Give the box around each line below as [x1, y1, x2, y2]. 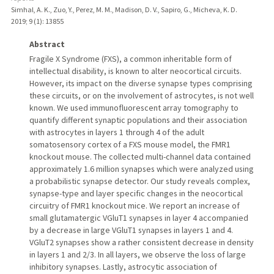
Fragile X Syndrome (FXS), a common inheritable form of [29, 53, 232, 64]
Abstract [29, 38, 65, 50]
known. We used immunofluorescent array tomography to [29, 102, 239, 113]
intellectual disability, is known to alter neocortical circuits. [29, 65, 242, 76]
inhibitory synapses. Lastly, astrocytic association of [29, 261, 217, 272]
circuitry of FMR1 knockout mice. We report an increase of [29, 199, 240, 211]
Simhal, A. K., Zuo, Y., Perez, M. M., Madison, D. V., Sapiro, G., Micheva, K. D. [10, 4, 237, 14]
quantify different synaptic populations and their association [29, 114, 247, 125]
